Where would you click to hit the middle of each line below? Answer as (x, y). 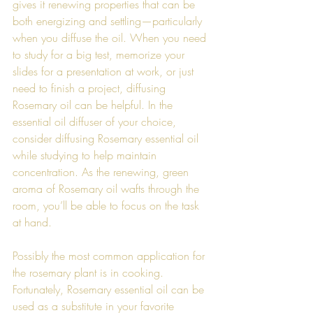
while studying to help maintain (86, 155)
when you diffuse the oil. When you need (111, 37)
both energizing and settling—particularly (109, 21)
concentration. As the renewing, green (102, 172)
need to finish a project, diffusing (91, 88)
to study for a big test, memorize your (100, 54)
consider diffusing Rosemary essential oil (107, 138)
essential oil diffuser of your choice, (96, 121)
